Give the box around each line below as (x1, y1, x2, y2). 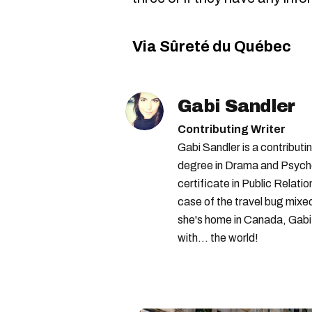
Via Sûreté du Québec (132, 38, 291, 55)
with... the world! (178, 232, 258, 244)
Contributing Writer (178, 123, 286, 135)
